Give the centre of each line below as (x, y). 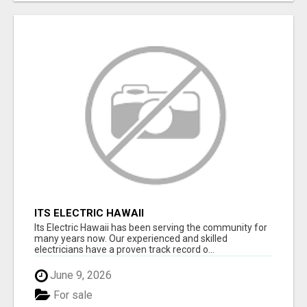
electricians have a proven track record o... (124, 250)
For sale (72, 295)
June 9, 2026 (79, 275)
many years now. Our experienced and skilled (131, 239)
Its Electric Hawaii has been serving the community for (151, 228)
